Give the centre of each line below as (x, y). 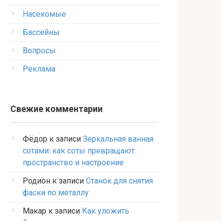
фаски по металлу (56, 193)
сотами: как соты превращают (79, 151)
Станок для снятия (119, 181)
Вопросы (39, 51)
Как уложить (106, 211)
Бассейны (41, 32)
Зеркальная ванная (118, 139)
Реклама (39, 69)
